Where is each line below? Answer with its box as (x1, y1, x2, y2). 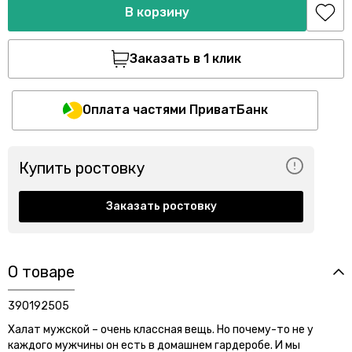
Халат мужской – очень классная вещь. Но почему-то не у (8, 322, 313, 336)
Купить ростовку (19, 159, 145, 178)
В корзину (125, 4, 189, 20)
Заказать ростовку (105, 199, 217, 213)
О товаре (8, 262, 75, 281)
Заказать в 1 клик (130, 50, 241, 66)
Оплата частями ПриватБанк (82, 102, 268, 118)
